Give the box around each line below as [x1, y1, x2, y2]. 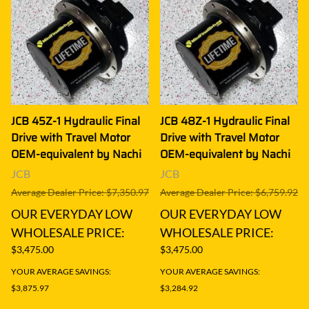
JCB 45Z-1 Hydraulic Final [11, 112, 140, 130]
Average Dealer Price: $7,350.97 [11, 186, 149, 198]
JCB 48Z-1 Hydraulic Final [160, 112, 290, 130]
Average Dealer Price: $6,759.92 [160, 186, 298, 198]
